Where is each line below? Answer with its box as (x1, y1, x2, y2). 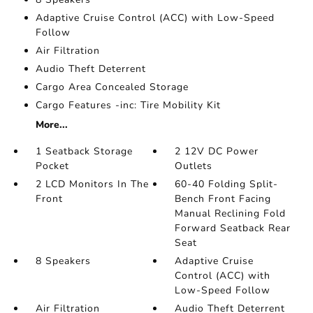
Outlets (175, 159, 213, 173)
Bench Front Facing (175, 192, 272, 205)
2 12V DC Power (175, 145, 259, 158)
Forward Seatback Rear (175, 221, 291, 235)
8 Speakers (35, 254, 91, 268)
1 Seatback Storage (35, 145, 133, 158)
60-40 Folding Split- (175, 177, 279, 191)
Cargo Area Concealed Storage (35, 80, 189, 94)
